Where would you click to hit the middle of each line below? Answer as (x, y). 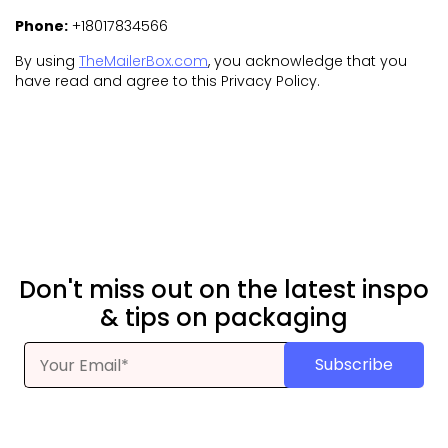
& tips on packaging (224, 318)
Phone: (41, 25)
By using (45, 60)
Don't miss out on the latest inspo (224, 290)
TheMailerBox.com (143, 60)
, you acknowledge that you (307, 60)
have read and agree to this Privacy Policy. (167, 80)
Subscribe (354, 365)
